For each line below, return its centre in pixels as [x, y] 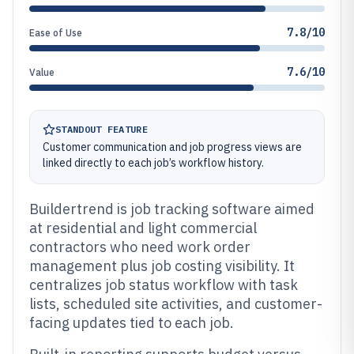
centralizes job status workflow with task [164, 285]
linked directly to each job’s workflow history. [153, 163]
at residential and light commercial [143, 228]
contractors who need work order [140, 247]
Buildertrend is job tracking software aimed [172, 209]
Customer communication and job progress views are [172, 147]
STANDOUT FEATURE [102, 129]
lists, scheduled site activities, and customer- [176, 304]
